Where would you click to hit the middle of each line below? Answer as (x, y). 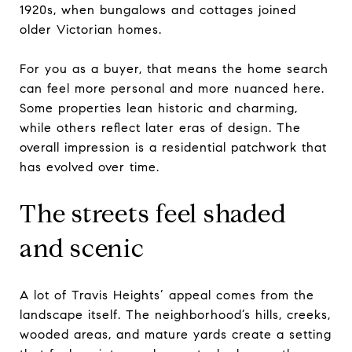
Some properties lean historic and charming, (159, 108)
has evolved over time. (90, 167)
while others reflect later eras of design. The (160, 127)
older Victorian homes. (91, 29)
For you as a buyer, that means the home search (174, 68)
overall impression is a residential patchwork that (173, 147)
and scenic (82, 248)
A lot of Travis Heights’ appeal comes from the (167, 295)
